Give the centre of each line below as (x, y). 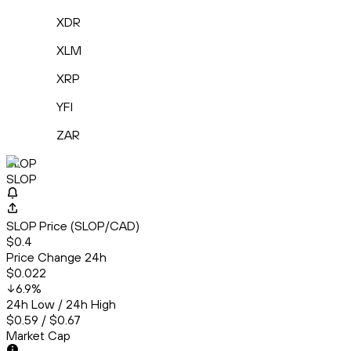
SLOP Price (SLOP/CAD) (73, 226)
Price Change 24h (56, 257)
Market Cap (38, 336)
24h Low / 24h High (61, 304)
